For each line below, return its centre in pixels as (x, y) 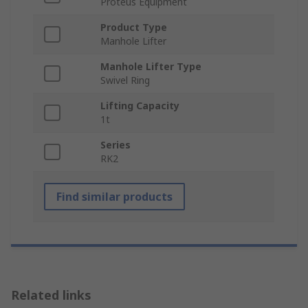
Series (115, 145)
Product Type (134, 27)
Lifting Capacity (140, 106)
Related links (51, 295)
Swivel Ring (125, 80)
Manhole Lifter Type (151, 67)
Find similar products (114, 197)
